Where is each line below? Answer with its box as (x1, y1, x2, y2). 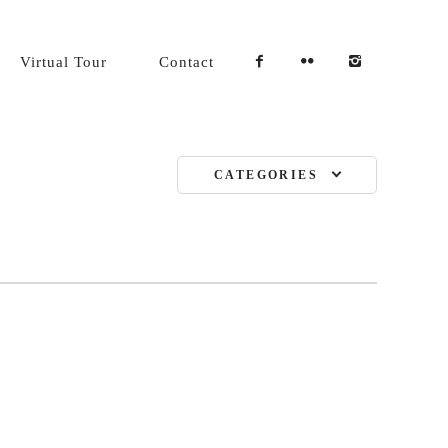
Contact (159, 54, 215, 70)
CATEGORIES (214, 168, 318, 182)
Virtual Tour (20, 54, 108, 70)
